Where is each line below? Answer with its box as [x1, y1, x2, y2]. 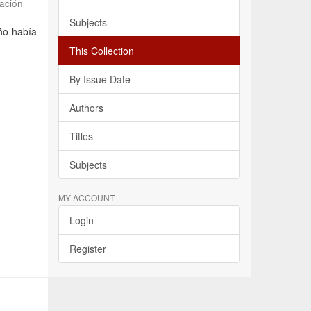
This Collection [69, 44, 134, 58]
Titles [69, 129, 93, 143]
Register [69, 242, 106, 255]
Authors [69, 101, 103, 115]
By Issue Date [69, 72, 131, 86]
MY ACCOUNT [58, 192, 115, 203]
